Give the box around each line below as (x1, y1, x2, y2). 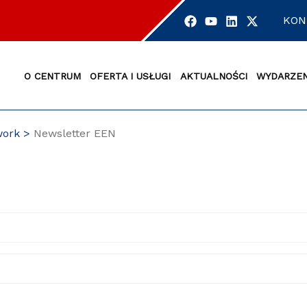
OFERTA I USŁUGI (90, 70, 171, 82)
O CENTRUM (23, 70, 81, 82)
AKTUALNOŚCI (180, 70, 247, 82)
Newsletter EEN (33, 127, 116, 140)
